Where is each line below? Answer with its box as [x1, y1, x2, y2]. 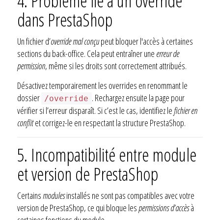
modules [43, 189, 65, 201]
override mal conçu [51, 35, 99, 47]
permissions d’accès [138, 201, 189, 214]
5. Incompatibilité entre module [17, 142, 196, 167]
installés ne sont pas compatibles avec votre [65, 189, 194, 201]
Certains [17, 189, 43, 201]
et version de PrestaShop [17, 162, 158, 186]
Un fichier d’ [17, 35, 51, 47]
